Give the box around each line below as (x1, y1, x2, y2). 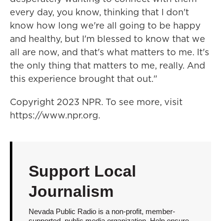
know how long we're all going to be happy (10, 19, 201, 32)
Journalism (28, 183, 113, 201)
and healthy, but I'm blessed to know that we (10, 33, 205, 45)
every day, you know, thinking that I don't (10, 6, 189, 19)
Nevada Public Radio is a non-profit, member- (28, 207, 175, 216)
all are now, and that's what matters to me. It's (10, 46, 209, 59)
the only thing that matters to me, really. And (10, 59, 205, 72)
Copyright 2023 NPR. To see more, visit (10, 96, 183, 109)
